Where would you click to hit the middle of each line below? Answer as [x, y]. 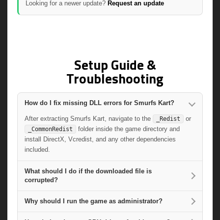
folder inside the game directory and [128, 129]
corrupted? [41, 180]
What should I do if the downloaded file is [88, 171]
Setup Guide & [115, 65]
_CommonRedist [50, 129]
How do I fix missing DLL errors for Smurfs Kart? [99, 103]
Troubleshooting [115, 78]
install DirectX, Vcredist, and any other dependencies [100, 139]
